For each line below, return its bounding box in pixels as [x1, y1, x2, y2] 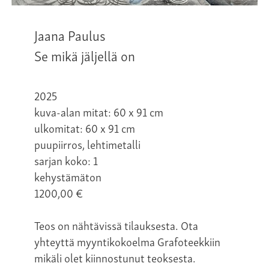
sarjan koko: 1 [34, 150, 98, 169]
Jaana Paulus [34, 23, 106, 46]
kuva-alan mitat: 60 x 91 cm [34, 101, 163, 121]
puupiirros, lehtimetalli [34, 134, 141, 153]
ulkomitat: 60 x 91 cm [34, 118, 135, 137]
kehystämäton [34, 166, 101, 186]
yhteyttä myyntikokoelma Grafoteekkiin [34, 231, 220, 250]
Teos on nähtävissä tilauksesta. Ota [34, 215, 198, 234]
